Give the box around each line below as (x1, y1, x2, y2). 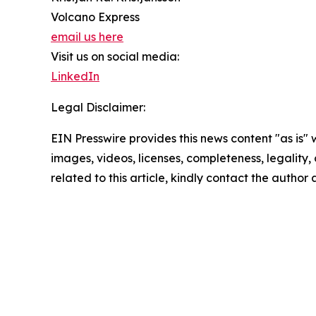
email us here (51, 29, 123, 44)
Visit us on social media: (51, 49, 179, 63)
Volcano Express (51, 9, 140, 24)
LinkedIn (51, 68, 99, 83)
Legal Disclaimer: (51, 99, 145, 114)
